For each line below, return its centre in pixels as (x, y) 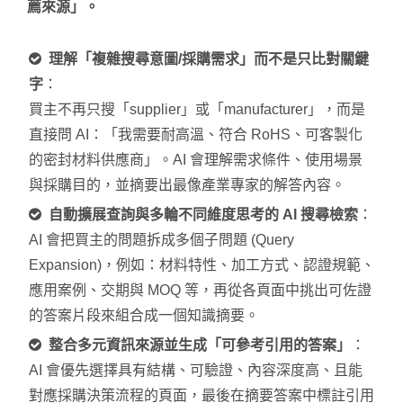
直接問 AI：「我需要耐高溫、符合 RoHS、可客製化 (196, 134)
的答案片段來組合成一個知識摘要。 (144, 315)
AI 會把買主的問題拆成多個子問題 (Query (161, 239)
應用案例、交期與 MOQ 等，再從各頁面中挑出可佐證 (200, 290)
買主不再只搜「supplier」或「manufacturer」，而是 (197, 109)
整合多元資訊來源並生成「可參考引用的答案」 (200, 345)
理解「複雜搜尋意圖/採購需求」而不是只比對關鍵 (209, 58)
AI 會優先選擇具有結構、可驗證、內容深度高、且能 (196, 370)
